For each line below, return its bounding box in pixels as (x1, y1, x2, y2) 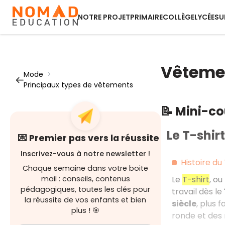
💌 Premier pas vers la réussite (18, 132, 159, 144)
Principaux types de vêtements (24, 80, 133, 90)
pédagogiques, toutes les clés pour (21, 184, 150, 194)
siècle (171, 198, 196, 209)
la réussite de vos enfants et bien (25, 195, 146, 205)
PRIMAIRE (130, 12, 163, 22)
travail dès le (171, 186, 224, 197)
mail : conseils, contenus (41, 174, 130, 184)
